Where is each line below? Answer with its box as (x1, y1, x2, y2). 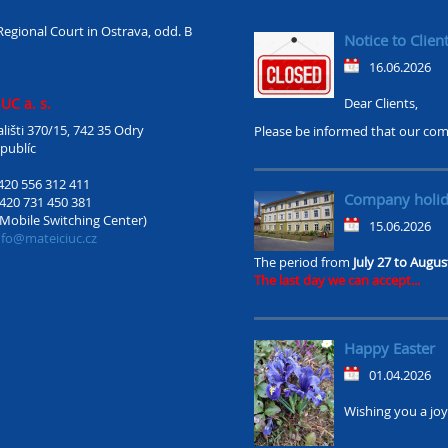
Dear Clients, (344, 94, 418, 112)
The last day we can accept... (254, 271, 420, 289)
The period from (254, 253, 353, 271)
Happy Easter (344, 338, 435, 358)
